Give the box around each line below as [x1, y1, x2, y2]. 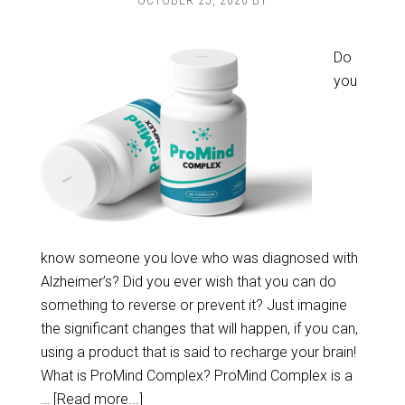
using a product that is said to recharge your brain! [40, 344, 356, 361]
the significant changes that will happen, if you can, [40, 320, 358, 337]
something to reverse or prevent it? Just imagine [40, 297, 347, 314]
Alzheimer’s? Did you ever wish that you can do [40, 273, 336, 290]
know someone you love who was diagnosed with [40, 250, 358, 267]
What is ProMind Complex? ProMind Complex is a [40, 367, 353, 384]
